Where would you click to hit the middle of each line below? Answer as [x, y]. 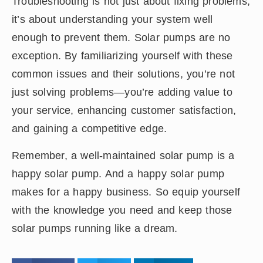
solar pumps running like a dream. [95, 228]
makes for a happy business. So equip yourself [126, 192]
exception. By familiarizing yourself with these [122, 55]
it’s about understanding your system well [112, 19]
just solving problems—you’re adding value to [122, 92]
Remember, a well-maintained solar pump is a [123, 155]
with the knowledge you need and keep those [122, 210]
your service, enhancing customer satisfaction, [124, 110]
